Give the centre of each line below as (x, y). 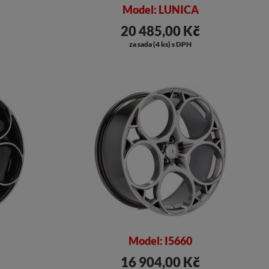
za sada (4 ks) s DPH (161, 44)
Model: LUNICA (160, 10)
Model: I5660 (161, 241)
